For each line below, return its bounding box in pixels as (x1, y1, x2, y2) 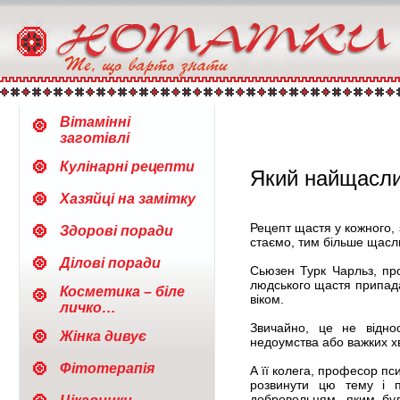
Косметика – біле (60, 284, 185, 299)
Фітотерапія (60, 361, 154, 376)
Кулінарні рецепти (60, 159, 195, 174)
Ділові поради (60, 255, 161, 271)
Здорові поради (60, 223, 173, 238)
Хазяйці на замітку (60, 191, 196, 206)
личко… (60, 300, 116, 315)
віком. (250, 292, 284, 306)
